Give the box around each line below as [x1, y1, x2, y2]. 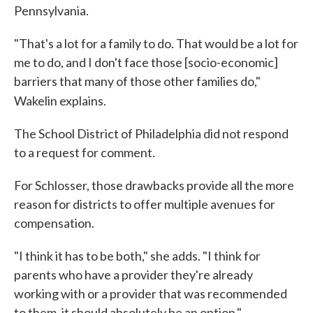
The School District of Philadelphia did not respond [14, 126, 289, 141]
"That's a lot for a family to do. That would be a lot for [14, 36, 298, 51]
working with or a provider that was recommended [14, 286, 287, 301]
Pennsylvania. [14, 3, 89, 18]
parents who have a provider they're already [14, 267, 253, 282]
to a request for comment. [14, 145, 155, 160]
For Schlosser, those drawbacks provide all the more [14, 177, 294, 193]
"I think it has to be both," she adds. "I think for [14, 248, 261, 263]
